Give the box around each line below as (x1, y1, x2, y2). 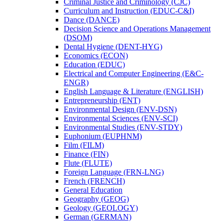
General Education (64, 186, 122, 195)
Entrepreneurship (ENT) (64, 96, 140, 105)
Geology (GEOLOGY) (64, 204, 138, 213)
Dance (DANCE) (64, 15, 119, 24)
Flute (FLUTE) (64, 159, 112, 168)
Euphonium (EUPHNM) (64, 132, 142, 141)
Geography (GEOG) (64, 195, 129, 204)
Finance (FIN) (64, 150, 109, 159)
